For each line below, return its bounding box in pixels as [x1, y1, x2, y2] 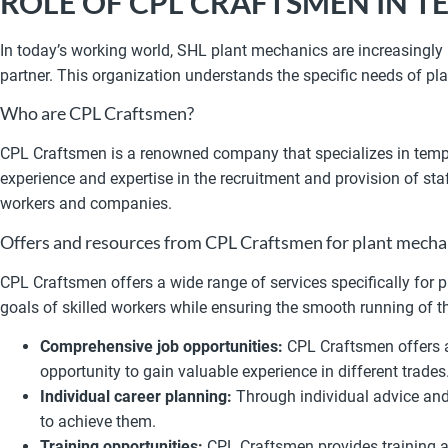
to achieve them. [40, 411, 156, 431]
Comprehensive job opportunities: [40, 336, 283, 356]
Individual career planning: [40, 386, 232, 406]
